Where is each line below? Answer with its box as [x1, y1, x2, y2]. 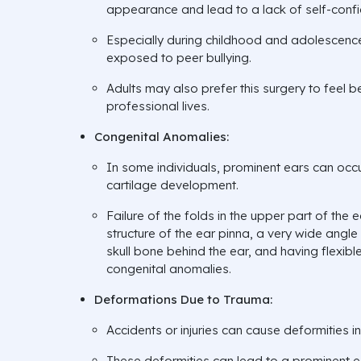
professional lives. [106, 98, 210, 114]
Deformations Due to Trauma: [94, 291, 272, 307]
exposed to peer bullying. [106, 49, 251, 65]
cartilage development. [106, 176, 239, 193]
